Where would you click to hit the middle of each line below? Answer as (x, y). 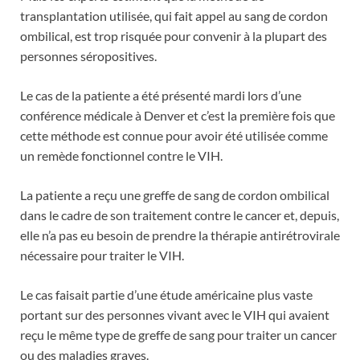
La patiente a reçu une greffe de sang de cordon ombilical (175, 194)
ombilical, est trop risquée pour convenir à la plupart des (174, 35)
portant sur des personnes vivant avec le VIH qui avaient (175, 314)
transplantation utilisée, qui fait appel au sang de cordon (174, 15)
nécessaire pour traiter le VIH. (102, 255)
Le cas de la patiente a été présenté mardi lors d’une (161, 95)
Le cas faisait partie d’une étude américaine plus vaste (166, 294)
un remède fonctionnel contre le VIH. (121, 155)
